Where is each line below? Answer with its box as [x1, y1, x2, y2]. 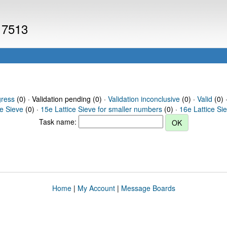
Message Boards [121, 183, 175, 193]
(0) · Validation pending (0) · [14, 94, 108, 104]
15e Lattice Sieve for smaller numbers [41, 104, 162, 114]
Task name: [39, 116, 79, 127]
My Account [77, 183, 115, 193]
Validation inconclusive [107, 94, 180, 104]
